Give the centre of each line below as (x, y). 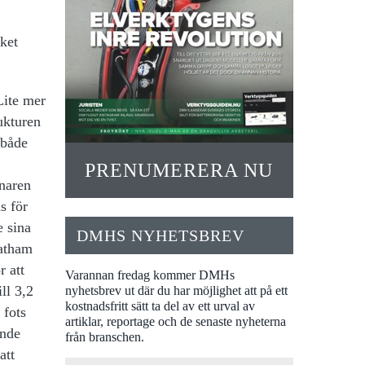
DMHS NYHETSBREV (160, 235)
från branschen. (104, 336)
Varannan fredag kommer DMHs (150, 275)
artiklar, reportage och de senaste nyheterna (175, 321)
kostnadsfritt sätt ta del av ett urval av (160, 306)
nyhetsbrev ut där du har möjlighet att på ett (176, 290)
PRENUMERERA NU (179, 171)
